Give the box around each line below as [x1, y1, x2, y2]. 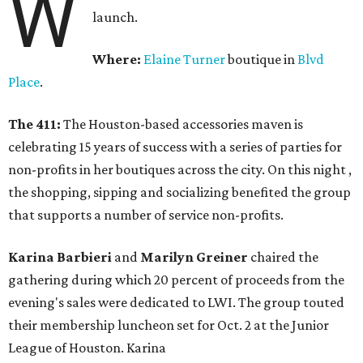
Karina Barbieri [8, 249, 114, 266]
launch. [92, 9, 139, 26]
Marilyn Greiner [140, 249, 248, 266]
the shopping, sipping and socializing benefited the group [8, 184, 351, 201]
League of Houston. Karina [8, 340, 166, 357]
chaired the [248, 249, 318, 266]
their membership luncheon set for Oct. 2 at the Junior [8, 317, 329, 334]
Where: [92, 51, 142, 68]
